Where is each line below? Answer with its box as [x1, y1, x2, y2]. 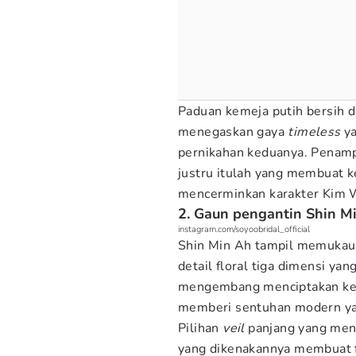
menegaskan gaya [178, 123, 288, 141]
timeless [288, 123, 341, 141]
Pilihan [178, 319, 223, 337]
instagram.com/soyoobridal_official [178, 223, 310, 235]
